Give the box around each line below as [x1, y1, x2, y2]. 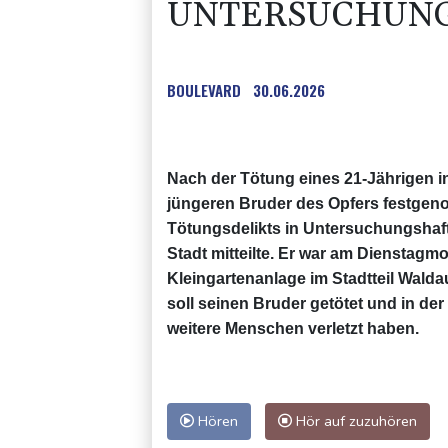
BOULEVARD [167, 78, 241, 101]
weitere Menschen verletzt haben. [167, 319, 419, 337]
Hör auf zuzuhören [292, 410, 417, 431]
